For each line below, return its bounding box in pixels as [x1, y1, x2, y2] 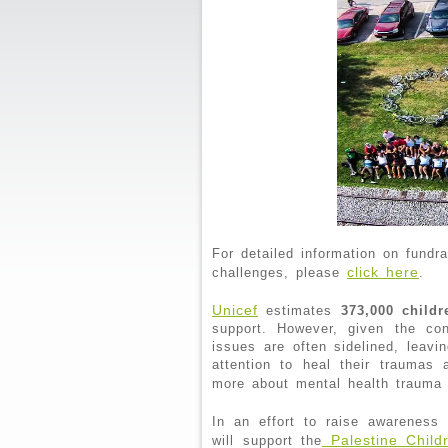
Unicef [212, 301, 258, 318]
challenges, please [212, 264, 347, 280]
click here [347, 263, 419, 280]
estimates [258, 302, 341, 318]
